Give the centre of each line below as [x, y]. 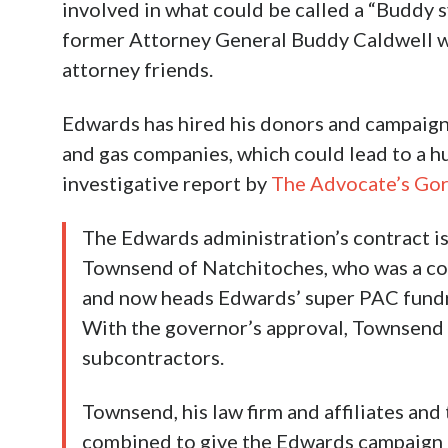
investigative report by [166, 182]
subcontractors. [153, 356]
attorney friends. [137, 68]
